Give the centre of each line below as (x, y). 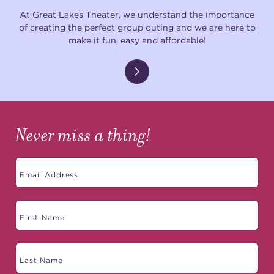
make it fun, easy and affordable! (137, 40)
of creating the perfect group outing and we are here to (137, 27)
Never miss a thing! (83, 136)
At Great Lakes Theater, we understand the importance (137, 14)
